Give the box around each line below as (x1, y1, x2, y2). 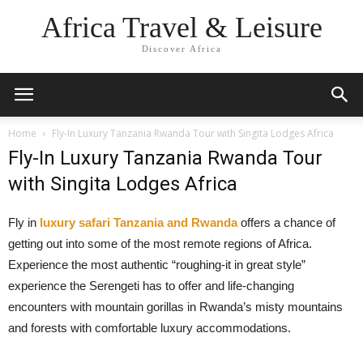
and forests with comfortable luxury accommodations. (8, 321, 291, 335)
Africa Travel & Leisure (41, 11, 322, 45)
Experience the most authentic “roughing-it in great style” (8, 258, 305, 271)
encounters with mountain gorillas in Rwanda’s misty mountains (8, 300, 343, 314)
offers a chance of (237, 216, 335, 229)
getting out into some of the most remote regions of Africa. (8, 237, 312, 250)
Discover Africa (141, 44, 222, 54)
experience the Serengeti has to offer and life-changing (8, 279, 294, 293)
